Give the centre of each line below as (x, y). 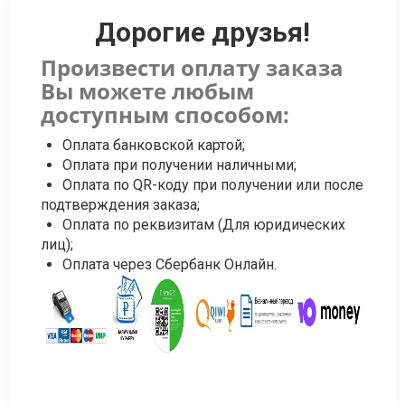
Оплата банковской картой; (154, 145)
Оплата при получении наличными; (179, 165)
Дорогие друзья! (202, 32)
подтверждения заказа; (120, 204)
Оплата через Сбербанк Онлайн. (170, 264)
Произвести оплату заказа (192, 67)
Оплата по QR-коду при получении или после (213, 184)
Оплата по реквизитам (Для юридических (204, 224)
